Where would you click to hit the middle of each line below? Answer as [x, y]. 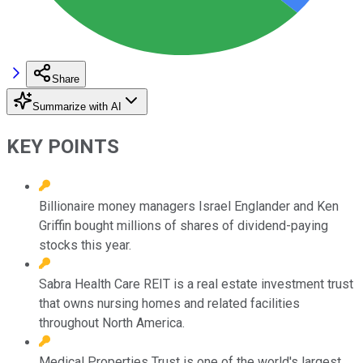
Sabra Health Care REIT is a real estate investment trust [196, 284]
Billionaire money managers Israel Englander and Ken [189, 206]
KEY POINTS [63, 146]
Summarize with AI [77, 106]
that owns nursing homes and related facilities [169, 303]
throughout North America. [112, 322]
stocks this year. [85, 245]
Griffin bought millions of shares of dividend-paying [184, 225]
